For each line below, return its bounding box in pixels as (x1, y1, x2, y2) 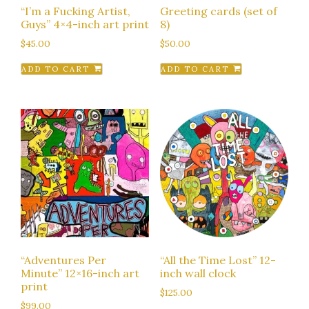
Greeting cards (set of (159, 3, 277, 18)
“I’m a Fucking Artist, (21, 3, 130, 18)
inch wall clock (159, 266, 236, 280)
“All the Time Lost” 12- (159, 252, 276, 267)
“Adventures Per (21, 252, 106, 267)
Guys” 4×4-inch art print (21, 17, 149, 31)
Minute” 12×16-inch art (21, 266, 139, 280)
